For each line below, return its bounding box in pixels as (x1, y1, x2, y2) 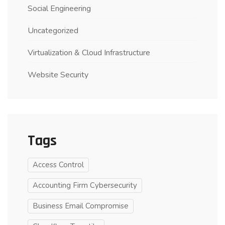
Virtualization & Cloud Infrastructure (28, 47, 150, 58)
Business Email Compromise (33, 200, 129, 211)
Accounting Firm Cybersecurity (33, 180, 137, 190)
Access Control (33, 159, 84, 170)
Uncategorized (28, 25, 78, 36)
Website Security (28, 69, 88, 80)
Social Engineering (28, 3, 91, 14)
